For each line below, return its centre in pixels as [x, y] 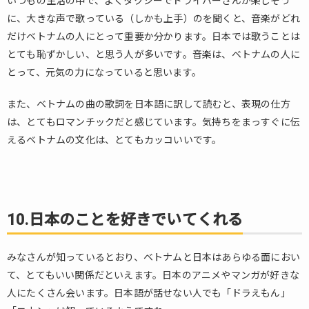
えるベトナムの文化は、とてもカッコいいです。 [114, 140]
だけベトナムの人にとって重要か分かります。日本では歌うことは [153, 37]
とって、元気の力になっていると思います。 [104, 72]
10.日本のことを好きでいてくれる [125, 220]
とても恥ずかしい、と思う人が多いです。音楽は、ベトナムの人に [153, 54]
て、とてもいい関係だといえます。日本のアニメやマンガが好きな [153, 275]
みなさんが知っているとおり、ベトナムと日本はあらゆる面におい [153, 257]
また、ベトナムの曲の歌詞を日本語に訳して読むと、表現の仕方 [149, 104]
